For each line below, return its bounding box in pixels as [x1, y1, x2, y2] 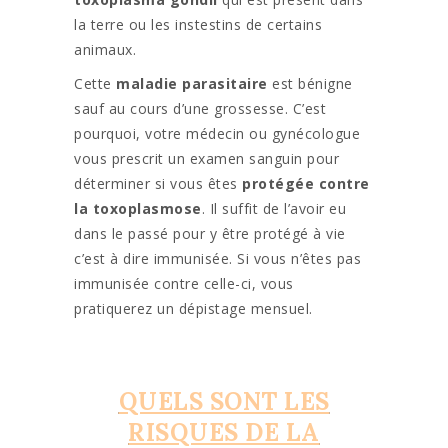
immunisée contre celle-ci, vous [74, 274, 294, 294]
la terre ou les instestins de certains [74, 15, 322, 35]
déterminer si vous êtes [74, 174, 242, 194]
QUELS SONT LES [118, 386, 330, 418]
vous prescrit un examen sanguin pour [74, 149, 339, 169]
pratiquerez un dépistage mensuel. [74, 299, 313, 319]
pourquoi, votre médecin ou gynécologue [74, 124, 360, 144]
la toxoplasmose [74, 199, 202, 219]
